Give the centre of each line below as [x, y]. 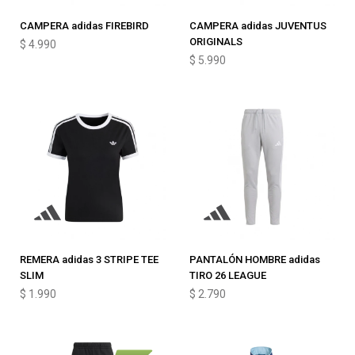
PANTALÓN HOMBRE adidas [255, 260]
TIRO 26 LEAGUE [228, 275]
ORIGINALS [216, 42]
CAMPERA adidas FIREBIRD [84, 26]
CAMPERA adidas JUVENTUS [258, 26]
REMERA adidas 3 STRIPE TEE [89, 260]
